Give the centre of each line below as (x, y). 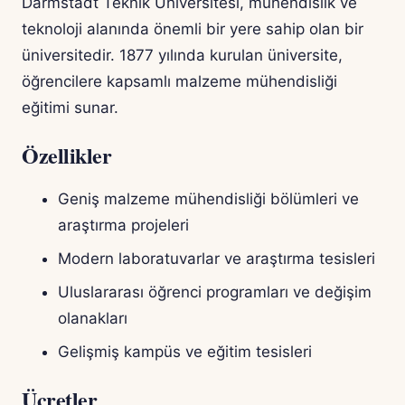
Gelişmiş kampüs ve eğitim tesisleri (185, 352)
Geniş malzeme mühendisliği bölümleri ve (208, 199)
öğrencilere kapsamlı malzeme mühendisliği (179, 82)
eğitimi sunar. (70, 108)
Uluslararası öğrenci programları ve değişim (215, 292)
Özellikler (67, 155)
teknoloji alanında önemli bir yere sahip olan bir (193, 29)
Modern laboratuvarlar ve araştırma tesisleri (217, 259)
